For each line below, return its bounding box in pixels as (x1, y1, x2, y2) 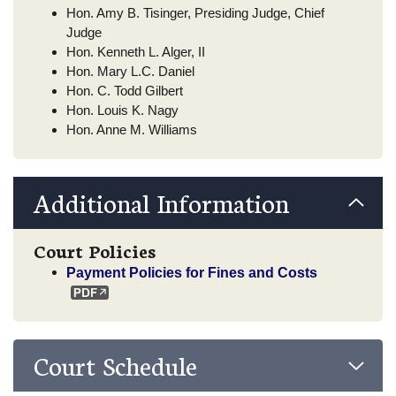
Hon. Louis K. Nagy (66, 102, 179, 118)
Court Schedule (33, 346, 197, 383)
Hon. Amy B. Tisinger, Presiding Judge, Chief (66, 4, 324, 20)
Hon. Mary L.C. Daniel (66, 63, 194, 79)
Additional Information (33, 184, 289, 220)
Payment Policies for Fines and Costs (66, 263, 317, 280)
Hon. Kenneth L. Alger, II (66, 43, 205, 59)
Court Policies (33, 238, 156, 263)
